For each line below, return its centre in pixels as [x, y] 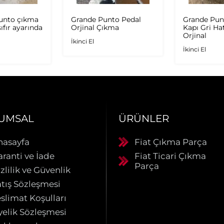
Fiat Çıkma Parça [170, 142]
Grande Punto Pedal [106, 19]
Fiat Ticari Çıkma [170, 156]
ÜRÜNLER [143, 118]
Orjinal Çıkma [95, 27]
